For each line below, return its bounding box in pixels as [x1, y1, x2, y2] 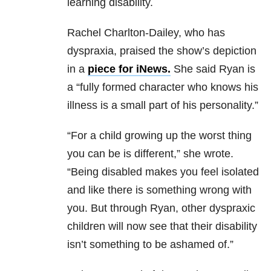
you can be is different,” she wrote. [67, 148, 233, 160]
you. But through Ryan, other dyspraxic [67, 202, 255, 215]
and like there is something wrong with [67, 184, 252, 197]
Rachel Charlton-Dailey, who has [67, 27, 225, 39]
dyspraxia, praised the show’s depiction [67, 45, 256, 57]
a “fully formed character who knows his [67, 81, 258, 94]
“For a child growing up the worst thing [67, 129, 252, 142]
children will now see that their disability [67, 220, 257, 233]
